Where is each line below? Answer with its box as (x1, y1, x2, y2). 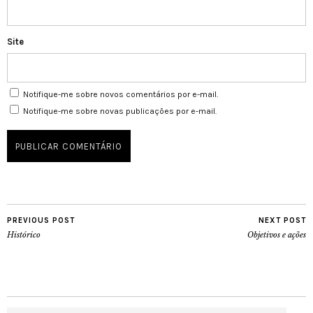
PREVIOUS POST (7, 216, 75, 226)
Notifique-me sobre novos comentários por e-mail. (23, 89, 218, 100)
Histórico (7, 230, 41, 240)
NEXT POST (259, 216, 306, 226)
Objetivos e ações (247, 230, 306, 240)
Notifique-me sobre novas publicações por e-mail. (23, 106, 217, 117)
